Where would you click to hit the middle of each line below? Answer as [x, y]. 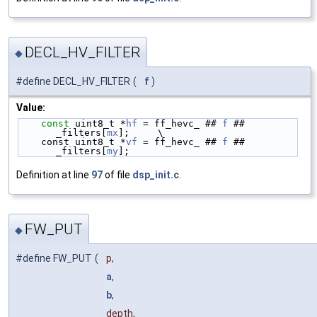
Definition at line [54, 174]
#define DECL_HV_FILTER [73, 81]
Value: [31, 107]
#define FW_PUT [54, 259]
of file [117, 174]
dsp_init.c [156, 174]
